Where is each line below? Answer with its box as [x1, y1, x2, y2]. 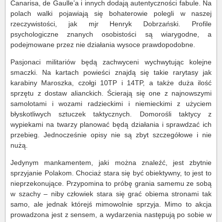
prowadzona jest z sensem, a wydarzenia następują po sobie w [10, 211, 212, 219]
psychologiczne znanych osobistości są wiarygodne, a [10, 30, 212, 39]
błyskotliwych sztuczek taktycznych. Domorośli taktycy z [10, 110, 212, 118]
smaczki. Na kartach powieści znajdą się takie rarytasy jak [10, 68, 212, 77]
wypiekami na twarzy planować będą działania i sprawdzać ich [10, 120, 212, 129]
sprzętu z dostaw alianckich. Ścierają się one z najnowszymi [10, 89, 212, 98]
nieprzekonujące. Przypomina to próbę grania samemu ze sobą [10, 179, 212, 188]
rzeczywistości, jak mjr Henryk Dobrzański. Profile [10, 20, 212, 28]
